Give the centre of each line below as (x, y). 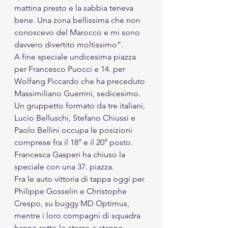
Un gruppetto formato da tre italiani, (81, 105)
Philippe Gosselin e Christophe (72, 191)
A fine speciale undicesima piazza (76, 56)
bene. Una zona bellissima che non (78, 20)
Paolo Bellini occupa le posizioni (74, 130)
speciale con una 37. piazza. (64, 166)
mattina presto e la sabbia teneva (75, 8)
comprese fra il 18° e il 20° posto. (75, 142)
